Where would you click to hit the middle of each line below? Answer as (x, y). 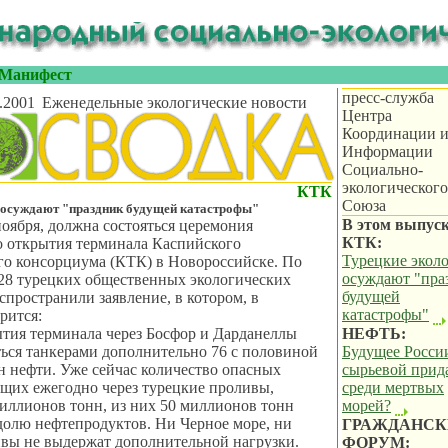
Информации (387, 151)
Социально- (382, 169)
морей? (366, 405)
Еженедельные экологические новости (172, 102)
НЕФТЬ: (374, 333)
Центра (367, 115)
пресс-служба (388, 97)
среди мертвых (393, 387)
